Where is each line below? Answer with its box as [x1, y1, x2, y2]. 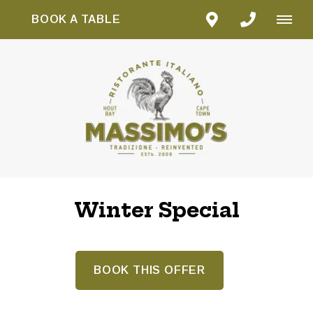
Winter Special [73, 197, 240, 222]
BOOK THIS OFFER [94, 264, 205, 277]
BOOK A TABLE [31, 13, 121, 25]
